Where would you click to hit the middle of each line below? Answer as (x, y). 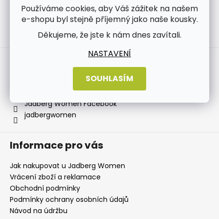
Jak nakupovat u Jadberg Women (67, 166)
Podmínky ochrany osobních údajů (69, 200)
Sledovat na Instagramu (117, 35)
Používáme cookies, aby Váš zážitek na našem (109, 8)
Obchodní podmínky (45, 188)
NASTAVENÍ (109, 53)
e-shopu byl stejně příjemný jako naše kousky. (109, 19)
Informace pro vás (56, 145)
